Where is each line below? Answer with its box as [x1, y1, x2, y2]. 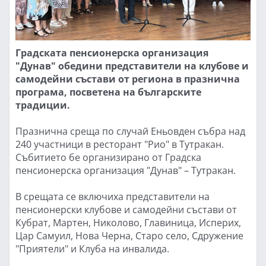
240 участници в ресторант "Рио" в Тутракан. [15, 137, 224, 150]
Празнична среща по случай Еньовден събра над [15, 124, 245, 137]
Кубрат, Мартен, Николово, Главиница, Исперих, [15, 216, 241, 229]
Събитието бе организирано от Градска [15, 150, 201, 163]
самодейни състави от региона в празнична [15, 72, 240, 85]
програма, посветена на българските [15, 85, 201, 99]
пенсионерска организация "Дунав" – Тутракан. [15, 163, 236, 176]
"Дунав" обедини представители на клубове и [15, 59, 249, 72]
